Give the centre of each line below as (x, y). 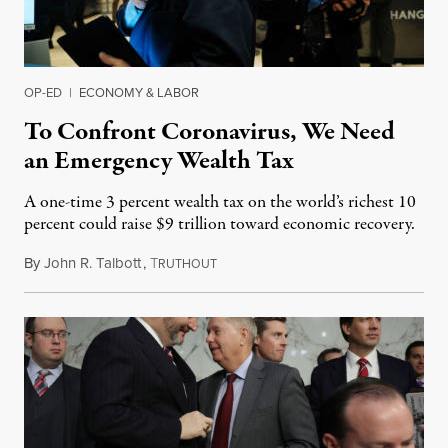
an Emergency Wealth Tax (158, 161)
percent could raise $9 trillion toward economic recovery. (219, 225)
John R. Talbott (92, 263)
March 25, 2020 (264, 263)
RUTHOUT (187, 264)
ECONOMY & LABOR (139, 92)
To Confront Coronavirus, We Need (209, 132)
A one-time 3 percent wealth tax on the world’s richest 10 (220, 203)
